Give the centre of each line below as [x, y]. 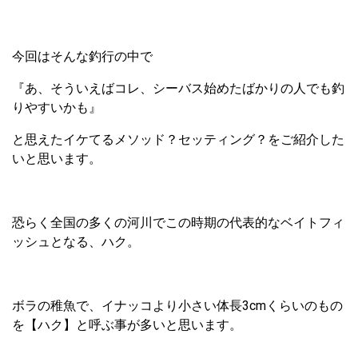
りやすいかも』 [57, 108]
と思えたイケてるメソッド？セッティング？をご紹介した [178, 140]
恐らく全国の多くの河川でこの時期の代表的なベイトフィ [178, 223]
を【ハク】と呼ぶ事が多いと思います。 [127, 325]
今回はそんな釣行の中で [82, 57]
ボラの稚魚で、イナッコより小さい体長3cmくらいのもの [177, 306]
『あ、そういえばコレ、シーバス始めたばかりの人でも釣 [178, 89]
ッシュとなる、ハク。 [76, 242]
